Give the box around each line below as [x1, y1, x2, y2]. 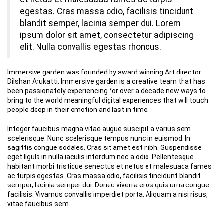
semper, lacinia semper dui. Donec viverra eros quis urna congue [7, 181, 209, 189]
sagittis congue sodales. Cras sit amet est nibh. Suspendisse [7, 143, 202, 151]
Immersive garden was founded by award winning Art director [7, 68, 201, 76]
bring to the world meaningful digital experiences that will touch [7, 96, 208, 104]
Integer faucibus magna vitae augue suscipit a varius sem [7, 124, 191, 133]
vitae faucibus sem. [7, 199, 70, 208]
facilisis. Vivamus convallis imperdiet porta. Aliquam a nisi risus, [7, 190, 208, 198]
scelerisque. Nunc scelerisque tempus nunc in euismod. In [7, 134, 190, 142]
